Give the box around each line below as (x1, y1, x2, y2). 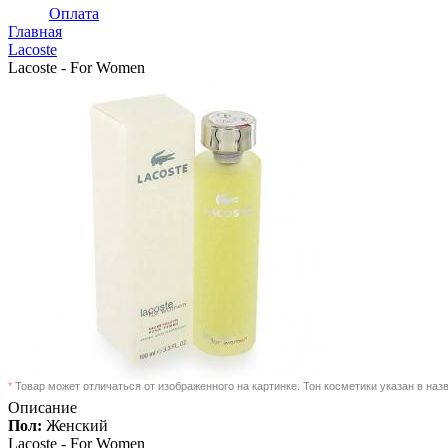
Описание (8, 399, 77, 416)
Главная (8, 23, 62, 40)
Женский (42, 417, 108, 434)
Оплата (49, 5, 99, 22)
